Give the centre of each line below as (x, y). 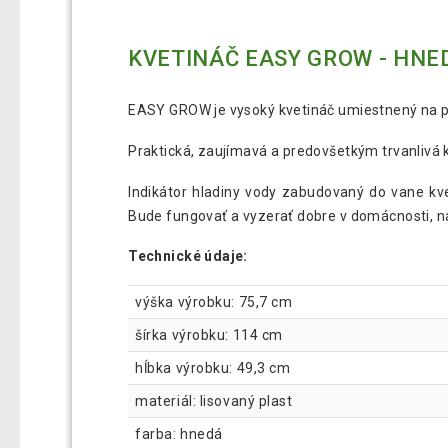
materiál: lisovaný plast (214, 401)
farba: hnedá (179, 434)
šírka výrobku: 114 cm (209, 335)
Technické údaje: (188, 256)
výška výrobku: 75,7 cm (214, 302)
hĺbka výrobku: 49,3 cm (213, 368)
